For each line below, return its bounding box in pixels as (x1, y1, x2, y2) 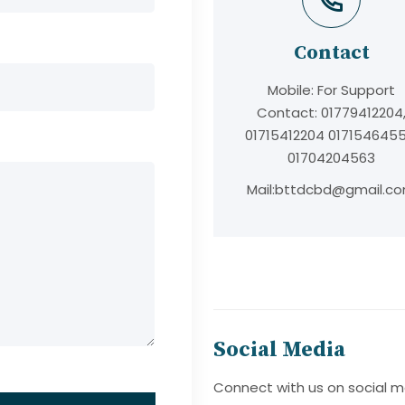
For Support (317, 80, 395, 99)
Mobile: (268, 80, 317, 99)
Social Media (213, 336, 345, 363)
